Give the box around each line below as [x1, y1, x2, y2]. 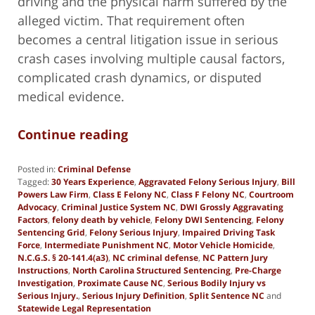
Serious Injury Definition [82, 289, 185, 302]
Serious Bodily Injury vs [167, 276, 266, 289]
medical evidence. [18, 87, 124, 105]
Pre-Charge [235, 264, 281, 276]
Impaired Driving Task [182, 226, 275, 238]
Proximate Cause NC [77, 276, 163, 289]
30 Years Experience [51, 175, 134, 188]
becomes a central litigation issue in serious [18, 30, 278, 48]
